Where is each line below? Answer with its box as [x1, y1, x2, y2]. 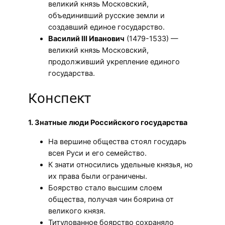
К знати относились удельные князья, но [48, 160, 193, 169]
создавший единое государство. [48, 23, 165, 32]
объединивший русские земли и [48, 11, 165, 21]
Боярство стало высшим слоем [48, 183, 162, 192]
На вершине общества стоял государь [48, 137, 186, 146]
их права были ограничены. [48, 171, 147, 181]
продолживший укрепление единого [48, 57, 180, 67]
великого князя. [48, 206, 105, 215]
